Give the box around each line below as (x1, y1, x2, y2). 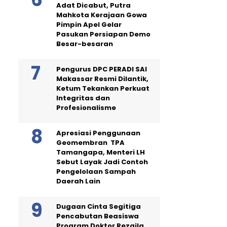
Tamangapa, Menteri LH (56, 147, 145, 157)
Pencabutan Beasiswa (56, 211, 139, 221)
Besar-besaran (56, 39, 113, 49)
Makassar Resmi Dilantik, (56, 74, 148, 84)
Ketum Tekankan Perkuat (56, 84, 149, 93)
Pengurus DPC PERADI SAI (56, 64, 147, 74)
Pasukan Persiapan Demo (56, 29, 150, 39)
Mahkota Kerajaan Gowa (56, 10, 147, 20)
